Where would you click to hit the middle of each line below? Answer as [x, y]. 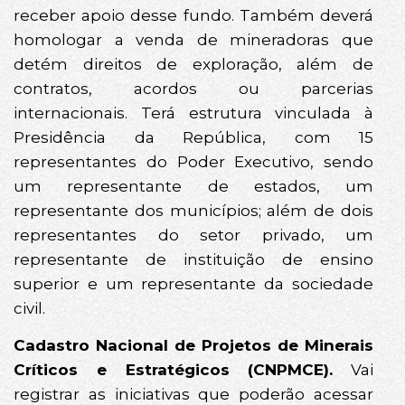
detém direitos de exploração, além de [193, 64]
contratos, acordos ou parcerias [193, 88]
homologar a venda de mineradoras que [193, 39]
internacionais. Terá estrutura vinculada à [193, 113]
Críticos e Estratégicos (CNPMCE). [174, 370]
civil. [29, 308]
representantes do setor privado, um [193, 235]
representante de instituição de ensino [193, 259]
